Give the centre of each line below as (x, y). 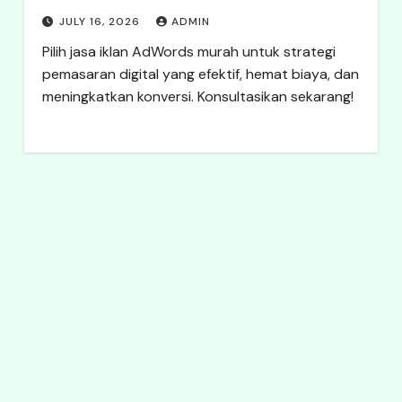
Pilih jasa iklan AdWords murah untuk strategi (188, 52)
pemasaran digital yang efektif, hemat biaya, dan (200, 74)
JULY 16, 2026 (101, 22)
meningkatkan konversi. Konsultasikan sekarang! (197, 96)
